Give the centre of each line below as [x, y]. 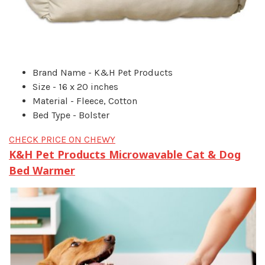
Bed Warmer [42, 170]
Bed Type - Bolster [71, 115]
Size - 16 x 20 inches [75, 86]
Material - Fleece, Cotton [85, 101]
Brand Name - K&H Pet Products [103, 72]
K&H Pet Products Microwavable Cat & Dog [125, 154]
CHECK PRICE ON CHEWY [62, 139]
